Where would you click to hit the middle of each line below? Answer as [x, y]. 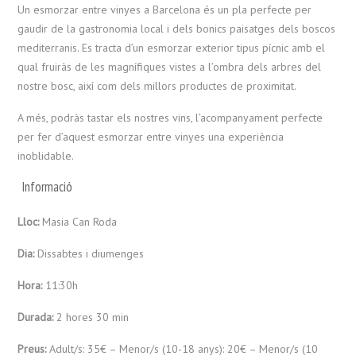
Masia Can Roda [78, 222]
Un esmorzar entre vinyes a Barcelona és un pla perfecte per [165, 10]
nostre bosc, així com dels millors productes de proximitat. [157, 86]
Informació [47, 187]
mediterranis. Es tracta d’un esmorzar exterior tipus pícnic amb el [172, 48]
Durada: [37, 317]
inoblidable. [46, 156]
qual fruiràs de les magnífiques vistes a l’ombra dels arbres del [170, 67]
